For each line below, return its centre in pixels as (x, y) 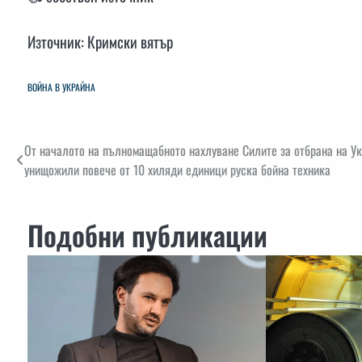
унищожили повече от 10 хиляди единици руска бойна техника (177, 170)
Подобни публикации (147, 236)
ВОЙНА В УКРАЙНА (61, 87)
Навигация (58, 155)
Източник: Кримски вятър (100, 41)
